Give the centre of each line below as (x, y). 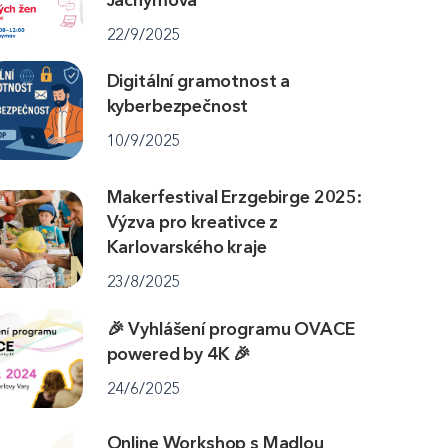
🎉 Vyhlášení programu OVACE (230, 328)
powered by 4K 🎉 (179, 353)
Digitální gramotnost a (198, 81)
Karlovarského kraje (186, 247)
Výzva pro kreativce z (192, 222)
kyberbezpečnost (177, 106)
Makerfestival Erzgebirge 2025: (234, 197)
